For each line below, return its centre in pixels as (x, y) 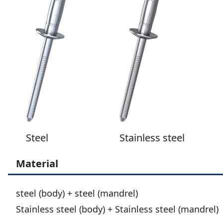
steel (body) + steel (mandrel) (77, 193)
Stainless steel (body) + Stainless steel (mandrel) (117, 209)
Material (37, 163)
